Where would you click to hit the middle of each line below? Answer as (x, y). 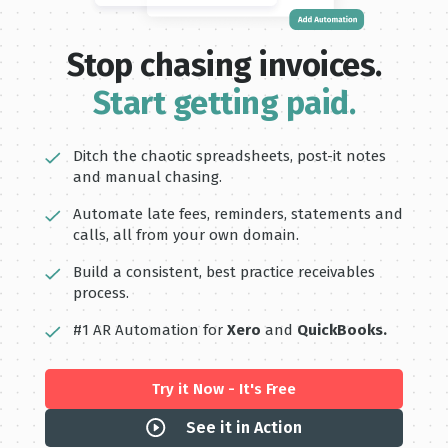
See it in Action (244, 427)
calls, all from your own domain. (185, 234)
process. (100, 292)
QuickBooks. (341, 329)
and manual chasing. (147, 176)
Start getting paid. (224, 102)
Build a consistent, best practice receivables (223, 271)
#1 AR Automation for (149, 329)
